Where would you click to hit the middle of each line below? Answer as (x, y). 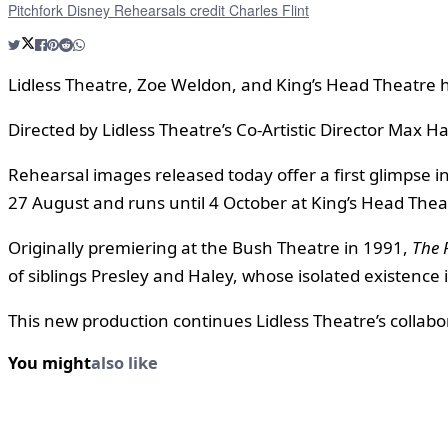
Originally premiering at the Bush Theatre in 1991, (210, 248)
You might (49, 363)
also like (124, 363)
